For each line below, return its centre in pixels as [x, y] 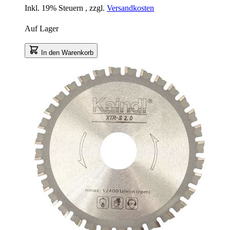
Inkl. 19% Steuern [55, 8]
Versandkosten [130, 8]
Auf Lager [42, 28]
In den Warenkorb [67, 52]
